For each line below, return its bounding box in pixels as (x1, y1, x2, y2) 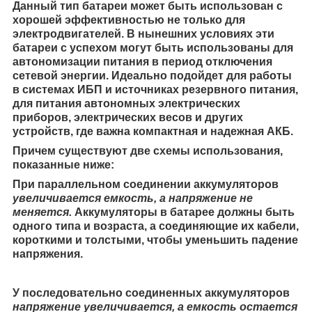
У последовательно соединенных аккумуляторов (13, 286, 290, 299)
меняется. (13, 205, 72, 218)
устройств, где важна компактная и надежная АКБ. (13, 125, 293, 137)
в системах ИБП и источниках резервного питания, (13, 83, 298, 95)
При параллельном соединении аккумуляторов (13, 178, 279, 190)
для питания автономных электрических (13, 97, 240, 109)
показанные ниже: (13, 158, 114, 171)
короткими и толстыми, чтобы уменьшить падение (13, 233, 298, 246)
